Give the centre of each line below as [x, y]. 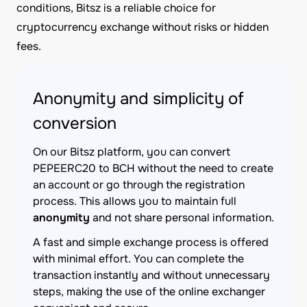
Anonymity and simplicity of [138, 99]
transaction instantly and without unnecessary [151, 275]
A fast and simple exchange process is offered [151, 242]
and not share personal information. [182, 218]
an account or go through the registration [139, 185]
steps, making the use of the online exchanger [149, 292]
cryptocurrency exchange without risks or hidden [143, 27]
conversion [75, 123]
